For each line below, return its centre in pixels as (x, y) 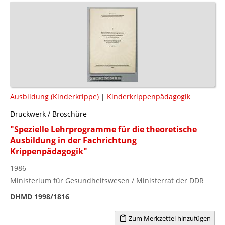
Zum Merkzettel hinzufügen (169, 218)
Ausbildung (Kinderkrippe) (54, 96)
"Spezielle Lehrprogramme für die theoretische (103, 129)
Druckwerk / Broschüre (48, 114)
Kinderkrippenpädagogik (149, 96)
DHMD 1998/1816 (40, 196)
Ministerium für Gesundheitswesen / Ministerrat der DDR (107, 180)
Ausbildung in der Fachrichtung (73, 140)
